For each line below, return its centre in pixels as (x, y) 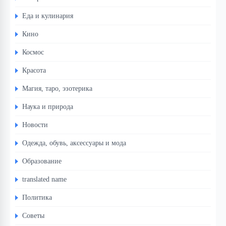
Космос (33, 52)
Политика (37, 197)
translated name (44, 179)
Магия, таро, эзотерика (57, 89)
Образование (42, 161)
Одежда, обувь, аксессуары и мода (74, 143)
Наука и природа (48, 107)
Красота (34, 70)
